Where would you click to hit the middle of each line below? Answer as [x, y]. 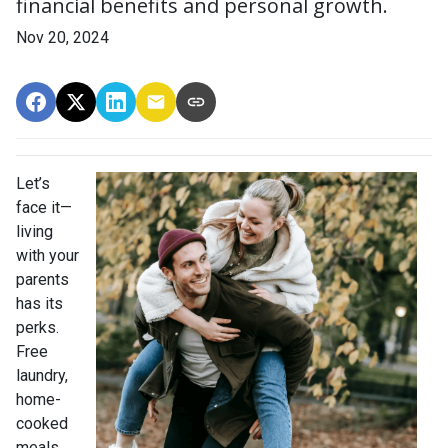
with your [47, 255]
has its [39, 303]
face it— [44, 207]
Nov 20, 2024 [62, 37]
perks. [37, 327]
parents [42, 279]
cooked [42, 423]
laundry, [42, 375]
